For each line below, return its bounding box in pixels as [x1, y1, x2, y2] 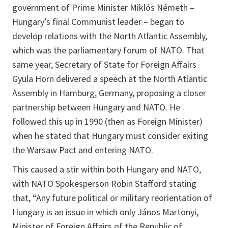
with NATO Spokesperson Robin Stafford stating [12, 177, 196, 189]
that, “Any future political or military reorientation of [12, 191, 212, 204]
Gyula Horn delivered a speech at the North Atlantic [12, 72, 207, 84]
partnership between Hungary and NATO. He [12, 101, 180, 113]
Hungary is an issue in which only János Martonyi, [12, 206, 198, 218]
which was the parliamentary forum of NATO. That [12, 44, 205, 56]
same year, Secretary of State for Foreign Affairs [12, 58, 196, 70]
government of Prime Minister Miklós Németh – [12, 1, 194, 13]
